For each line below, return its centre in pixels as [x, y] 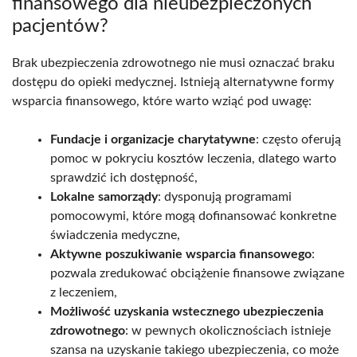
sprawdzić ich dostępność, [124, 177]
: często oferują [298, 139]
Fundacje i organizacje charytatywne [153, 139]
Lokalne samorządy [104, 196]
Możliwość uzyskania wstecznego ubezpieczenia [187, 311]
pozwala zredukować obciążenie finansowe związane [197, 273]
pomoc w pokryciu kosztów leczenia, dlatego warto [193, 158]
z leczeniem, [84, 292]
